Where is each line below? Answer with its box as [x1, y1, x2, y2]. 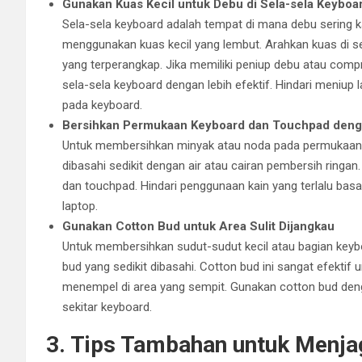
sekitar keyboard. [62, 299, 152, 314]
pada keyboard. [62, 97, 142, 112]
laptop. [62, 198, 98, 213]
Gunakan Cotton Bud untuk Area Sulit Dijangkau [62, 218, 335, 234]
